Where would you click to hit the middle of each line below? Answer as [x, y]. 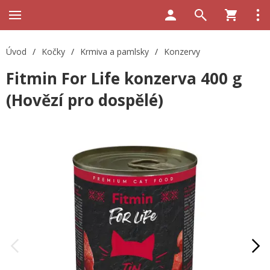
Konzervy [182, 52]
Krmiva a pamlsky [115, 52]
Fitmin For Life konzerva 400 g [124, 78]
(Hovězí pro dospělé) [85, 100]
